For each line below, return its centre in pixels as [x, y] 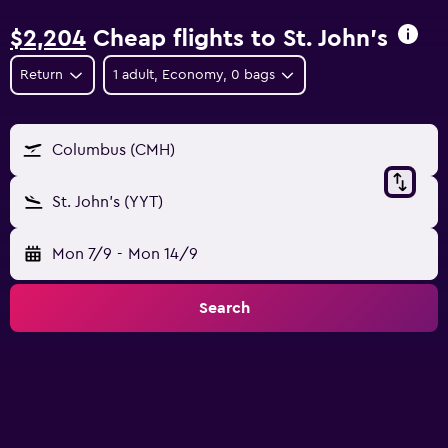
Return [41, 75]
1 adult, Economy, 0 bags [193, 75]
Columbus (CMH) [113, 150]
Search [224, 308]
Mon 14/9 [162, 254]
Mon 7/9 [82, 254]
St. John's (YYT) [107, 202]
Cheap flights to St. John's [237, 39]
